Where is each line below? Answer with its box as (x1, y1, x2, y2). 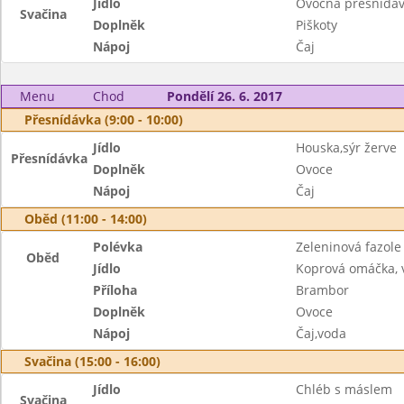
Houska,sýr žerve (295, 139, 397, 156)
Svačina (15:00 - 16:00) (24, 353, 161, 370)
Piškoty (295, 16, 337, 33)
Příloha (93, 281, 138, 298)
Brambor (295, 281, 349, 298)
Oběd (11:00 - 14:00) (24, 210, 147, 227)
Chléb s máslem (295, 381, 392, 398)
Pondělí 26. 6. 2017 (166, 87, 282, 105)
